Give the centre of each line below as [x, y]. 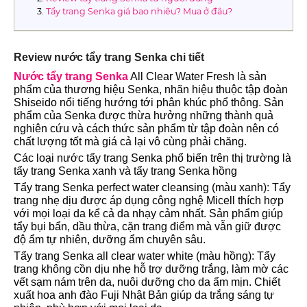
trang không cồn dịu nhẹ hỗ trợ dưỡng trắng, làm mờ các [151, 269]
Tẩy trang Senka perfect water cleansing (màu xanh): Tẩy [152, 187]
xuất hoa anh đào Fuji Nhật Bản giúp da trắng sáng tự [144, 295]
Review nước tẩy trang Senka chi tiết [109, 57]
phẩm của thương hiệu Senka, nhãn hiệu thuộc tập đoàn [151, 89]
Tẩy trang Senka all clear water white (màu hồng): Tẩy [145, 256]
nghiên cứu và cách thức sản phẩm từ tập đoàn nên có [146, 128]
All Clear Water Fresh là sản [197, 76]
